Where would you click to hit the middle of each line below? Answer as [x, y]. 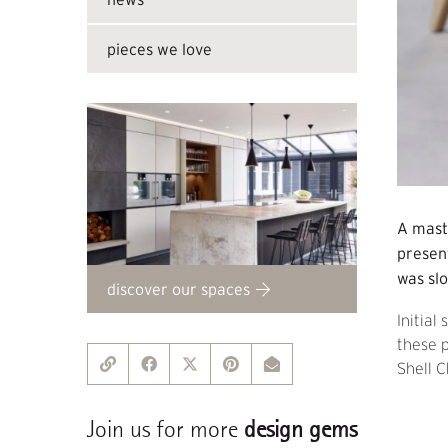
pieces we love [159, 49]
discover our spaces [178, 289]
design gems [300, 429]
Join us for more [165, 429]
